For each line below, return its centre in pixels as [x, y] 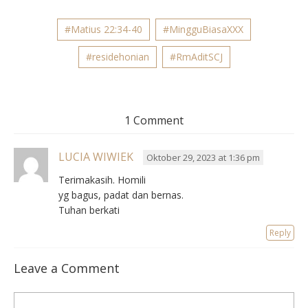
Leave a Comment [67, 268]
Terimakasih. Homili [102, 179]
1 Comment [154, 120]
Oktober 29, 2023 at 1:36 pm [203, 157]
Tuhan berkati [89, 210]
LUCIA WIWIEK [96, 156]
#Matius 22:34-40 [103, 29]
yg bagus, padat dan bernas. [121, 195]
